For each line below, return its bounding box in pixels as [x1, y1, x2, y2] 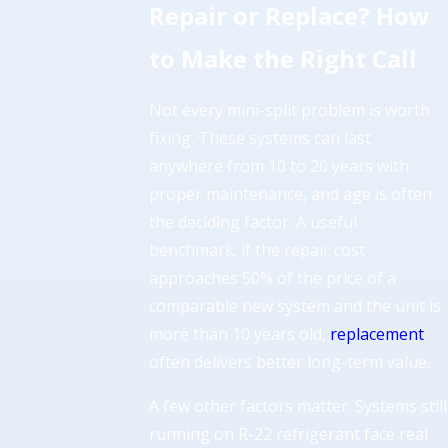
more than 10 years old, [149, 323, 331, 346]
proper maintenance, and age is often [149, 183, 433, 206]
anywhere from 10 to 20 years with [149, 155, 410, 178]
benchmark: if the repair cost [149, 239, 366, 262]
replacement [330, 323, 425, 346]
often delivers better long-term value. [149, 351, 431, 374]
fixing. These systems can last [149, 127, 372, 150]
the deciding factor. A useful [149, 211, 358, 234]
